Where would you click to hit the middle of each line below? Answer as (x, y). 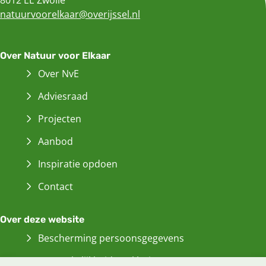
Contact (56, 187)
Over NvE (58, 74)
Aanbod (56, 142)
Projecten (60, 119)
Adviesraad (63, 96)
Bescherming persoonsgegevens (111, 238)
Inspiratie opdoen (78, 164)
